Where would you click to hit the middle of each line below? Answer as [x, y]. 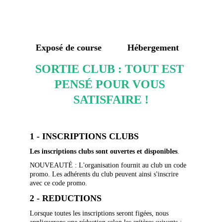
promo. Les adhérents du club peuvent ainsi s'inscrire [105, 174]
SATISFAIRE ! [111, 100]
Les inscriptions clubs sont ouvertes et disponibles [104, 151]
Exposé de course [69, 48]
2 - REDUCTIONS [66, 198]
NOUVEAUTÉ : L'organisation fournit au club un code [109, 165]
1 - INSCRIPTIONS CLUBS [84, 136]
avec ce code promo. [58, 183]
